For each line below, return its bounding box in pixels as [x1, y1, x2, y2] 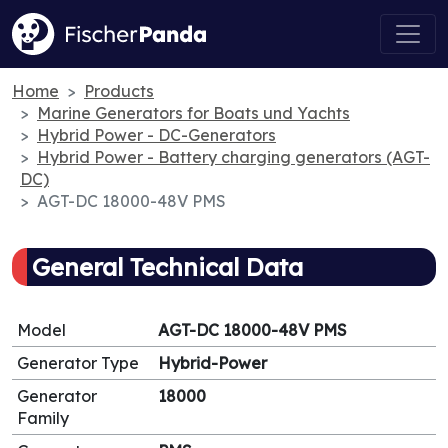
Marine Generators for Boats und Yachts [37, 103, 350, 123]
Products [84, 81, 154, 101]
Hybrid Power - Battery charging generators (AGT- [37, 147, 430, 167]
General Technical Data [32, 252, 303, 282]
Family [17, 408, 69, 428]
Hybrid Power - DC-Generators [37, 125, 276, 145]
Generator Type [17, 353, 139, 373]
